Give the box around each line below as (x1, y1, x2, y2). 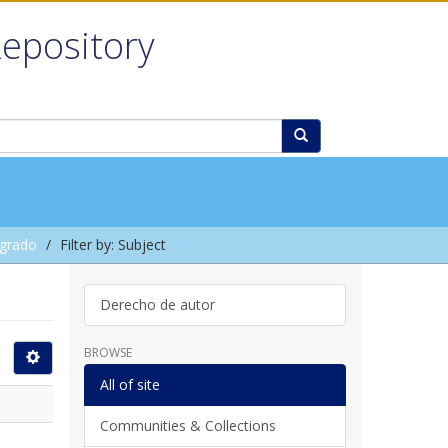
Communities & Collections (99, 415, 276, 435)
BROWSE (83, 343, 132, 361)
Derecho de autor (99, 294, 215, 314)
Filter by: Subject (60, 234, 166, 254)
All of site (99, 374, 160, 394)
